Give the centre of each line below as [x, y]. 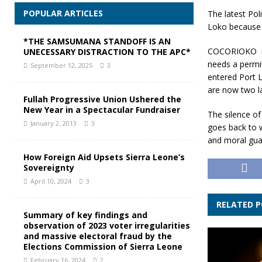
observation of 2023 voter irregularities [107, 226]
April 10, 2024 [51, 181]
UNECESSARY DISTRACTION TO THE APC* [107, 52]
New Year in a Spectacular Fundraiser [102, 110]
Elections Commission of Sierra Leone [103, 247]
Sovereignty [49, 168]
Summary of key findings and [85, 215]
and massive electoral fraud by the [98, 236]
